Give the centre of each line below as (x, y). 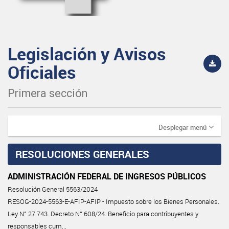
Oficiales (42, 72)
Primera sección (48, 93)
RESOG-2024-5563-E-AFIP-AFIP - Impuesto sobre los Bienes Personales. (113, 201)
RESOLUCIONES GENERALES (82, 154)
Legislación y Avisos (87, 53)
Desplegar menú (182, 127)
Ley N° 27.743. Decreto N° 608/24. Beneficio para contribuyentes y (103, 214)
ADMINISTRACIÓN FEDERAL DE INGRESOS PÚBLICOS (107, 176)
